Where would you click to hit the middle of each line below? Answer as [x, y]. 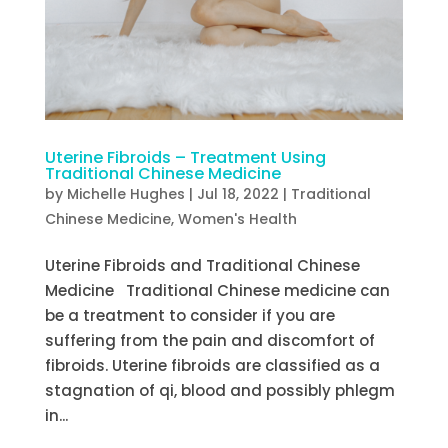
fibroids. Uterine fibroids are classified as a [212, 365]
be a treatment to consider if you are [189, 315]
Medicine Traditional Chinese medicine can [217, 290]
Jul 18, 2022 [237, 193]
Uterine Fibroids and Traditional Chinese [202, 265]
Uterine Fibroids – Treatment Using [185, 157]
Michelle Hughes [125, 193]
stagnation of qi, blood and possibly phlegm [219, 390]
